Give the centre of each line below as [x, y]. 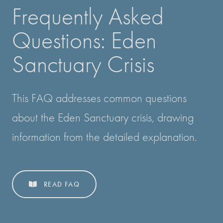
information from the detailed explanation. [105, 137]
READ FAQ [60, 184]
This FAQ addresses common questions [99, 98]
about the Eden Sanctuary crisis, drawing [103, 117]
